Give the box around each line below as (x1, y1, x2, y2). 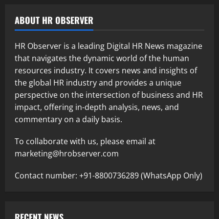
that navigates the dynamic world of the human (15, 52, 189, 64)
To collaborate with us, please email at (15, 135, 155, 147)
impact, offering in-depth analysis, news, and (15, 101, 179, 112)
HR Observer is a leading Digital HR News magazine (15, 40, 202, 51)
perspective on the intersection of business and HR (15, 89, 203, 100)
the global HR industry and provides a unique (15, 77, 181, 88)
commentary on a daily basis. (15, 113, 122, 125)
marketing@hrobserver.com (15, 148, 119, 159)
